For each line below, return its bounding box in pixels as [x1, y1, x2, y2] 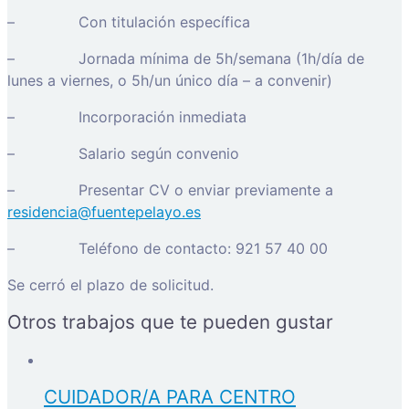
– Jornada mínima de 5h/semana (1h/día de [7, 48, 364, 68]
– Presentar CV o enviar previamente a [7, 180, 333, 199]
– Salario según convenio [7, 143, 239, 163]
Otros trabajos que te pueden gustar [7, 309, 333, 333]
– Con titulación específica [7, 12, 250, 31]
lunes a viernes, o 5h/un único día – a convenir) [7, 70, 332, 89]
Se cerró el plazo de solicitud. [7, 275, 214, 294]
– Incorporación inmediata [7, 107, 246, 126]
